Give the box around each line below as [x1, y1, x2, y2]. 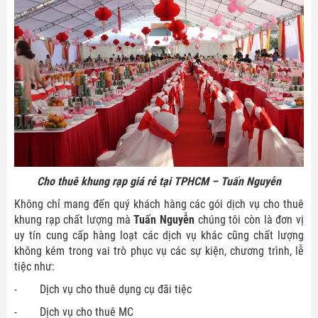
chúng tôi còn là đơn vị [194, 212, 305, 226]
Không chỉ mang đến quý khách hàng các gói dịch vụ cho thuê [14, 197, 304, 211]
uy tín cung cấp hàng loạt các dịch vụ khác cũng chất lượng [14, 228, 304, 242]
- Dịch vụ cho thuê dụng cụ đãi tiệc [14, 282, 192, 296]
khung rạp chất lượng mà [14, 212, 134, 226]
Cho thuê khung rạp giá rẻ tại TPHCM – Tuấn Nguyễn [37, 174, 281, 188]
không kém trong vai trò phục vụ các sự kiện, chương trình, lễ [14, 243, 304, 258]
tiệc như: [14, 259, 55, 273]
